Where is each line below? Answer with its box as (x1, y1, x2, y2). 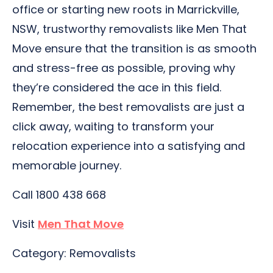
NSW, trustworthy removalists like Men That (12, 21, 247, 37)
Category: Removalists (12, 246, 136, 261)
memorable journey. (12, 158, 121, 173)
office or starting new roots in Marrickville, (12, 2, 239, 17)
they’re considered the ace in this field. (12, 80, 221, 95)
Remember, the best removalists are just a (12, 99, 244, 115)
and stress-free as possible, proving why (12, 60, 235, 76)
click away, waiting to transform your (12, 119, 214, 134)
